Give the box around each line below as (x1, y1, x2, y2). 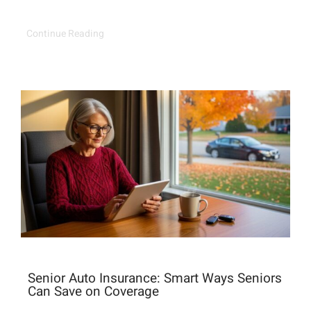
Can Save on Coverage (27, 282, 159, 302)
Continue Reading (26, 26, 104, 42)
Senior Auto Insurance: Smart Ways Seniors (27, 269, 282, 289)
